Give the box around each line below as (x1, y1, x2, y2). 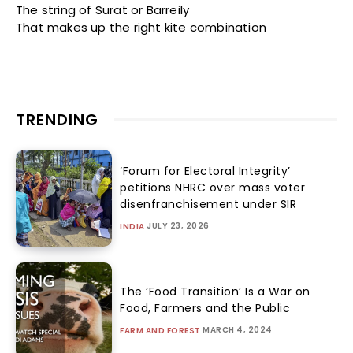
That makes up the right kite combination (16, 19, 266, 36)
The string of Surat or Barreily (16, 2, 190, 19)
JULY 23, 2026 (147, 219, 210, 232)
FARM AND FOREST (120, 324, 201, 336)
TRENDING (16, 109, 98, 132)
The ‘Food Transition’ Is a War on (120, 283, 310, 299)
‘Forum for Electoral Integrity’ (120, 162, 291, 179)
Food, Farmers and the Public (120, 299, 291, 316)
